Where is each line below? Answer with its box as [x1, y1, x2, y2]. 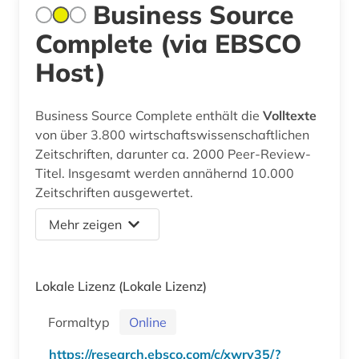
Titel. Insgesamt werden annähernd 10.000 [35, 164, 294, 181]
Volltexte [263, 107, 317, 123]
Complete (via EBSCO [35, 26, 301, 59]
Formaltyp [48, 313, 116, 330]
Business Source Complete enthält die [35, 107, 263, 123]
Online [129, 313, 167, 330]
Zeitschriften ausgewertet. [35, 184, 193, 200]
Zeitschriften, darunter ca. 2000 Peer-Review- [35, 145, 311, 162]
